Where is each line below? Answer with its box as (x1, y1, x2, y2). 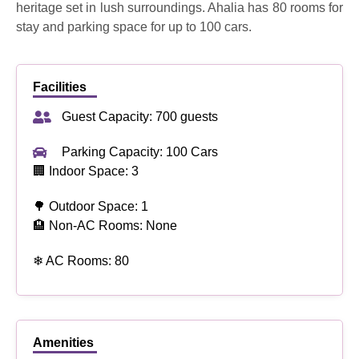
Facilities (33, 80, 87, 95)
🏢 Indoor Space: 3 (33, 164, 139, 179)
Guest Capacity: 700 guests (61, 110, 218, 124)
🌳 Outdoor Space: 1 (33, 200, 148, 214)
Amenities (33, 336, 94, 350)
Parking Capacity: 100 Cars (61, 145, 218, 159)
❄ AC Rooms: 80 (33, 254, 129, 268)
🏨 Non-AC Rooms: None (33, 219, 177, 233)
